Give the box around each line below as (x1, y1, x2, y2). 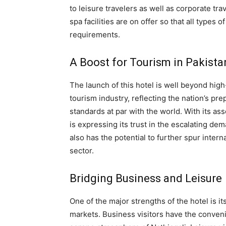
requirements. (70, 30, 120, 40)
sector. (70, 146, 94, 156)
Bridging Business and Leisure (70, 172, 222, 185)
